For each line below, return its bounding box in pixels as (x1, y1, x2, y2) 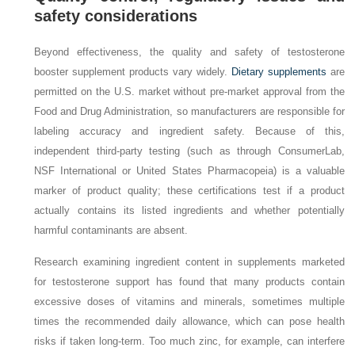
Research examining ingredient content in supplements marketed (34, 256, 345, 269)
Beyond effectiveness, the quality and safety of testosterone (34, 46, 345, 59)
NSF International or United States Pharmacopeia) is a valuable (34, 165, 345, 177)
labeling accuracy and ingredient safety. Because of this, (34, 125, 345, 138)
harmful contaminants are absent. (34, 224, 192, 237)
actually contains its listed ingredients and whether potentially (34, 204, 345, 217)
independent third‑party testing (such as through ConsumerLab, (34, 145, 345, 158)
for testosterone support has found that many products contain (34, 276, 345, 288)
